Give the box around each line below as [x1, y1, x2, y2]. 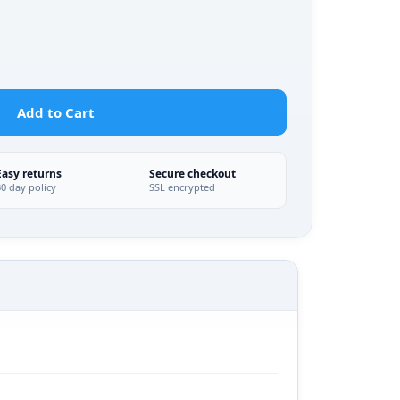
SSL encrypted [148, 180, 215, 194]
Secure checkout [148, 166, 236, 181]
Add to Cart [17, 104, 95, 121]
